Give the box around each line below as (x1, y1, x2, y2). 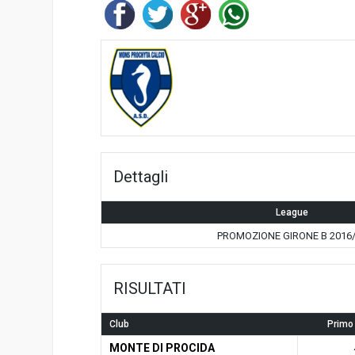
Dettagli (113, 166, 169, 186)
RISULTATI (113, 278, 187, 298)
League (275, 206, 308, 218)
